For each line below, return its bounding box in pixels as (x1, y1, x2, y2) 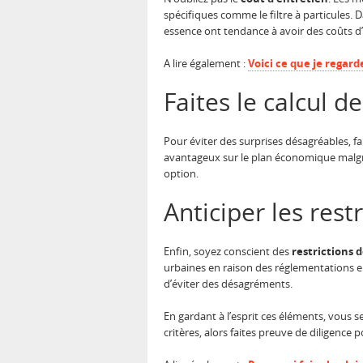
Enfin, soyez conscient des (164, 244, 292, 259)
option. (164, 166, 199, 181)
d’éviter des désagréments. (164, 276, 293, 292)
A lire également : (164, 56, 248, 71)
